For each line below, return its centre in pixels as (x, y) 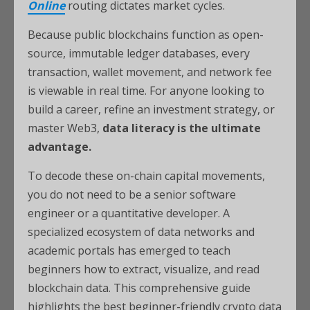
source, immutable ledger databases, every (139, 53)
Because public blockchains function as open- (146, 35)
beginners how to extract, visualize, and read (144, 269)
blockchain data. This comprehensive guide (139, 288)
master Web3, (65, 128)
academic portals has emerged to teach (129, 250)
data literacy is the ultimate (182, 128)
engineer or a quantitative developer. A (129, 213)
